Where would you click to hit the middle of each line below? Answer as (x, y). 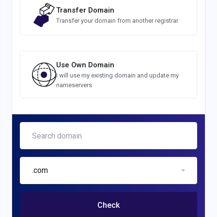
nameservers (74, 85)
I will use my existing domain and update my (117, 75)
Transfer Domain (85, 10)
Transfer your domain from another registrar (117, 21)
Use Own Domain (85, 65)
